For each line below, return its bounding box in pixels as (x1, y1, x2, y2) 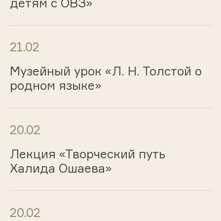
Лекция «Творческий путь (9, 146, 165, 161)
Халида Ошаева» (9, 160, 112, 176)
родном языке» (9, 78, 102, 93)
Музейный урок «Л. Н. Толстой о (9, 64, 202, 79)
